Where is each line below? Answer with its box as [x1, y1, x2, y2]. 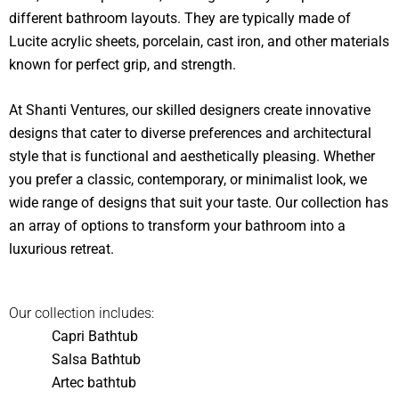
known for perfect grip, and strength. [9, 55, 236, 73]
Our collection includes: [9, 304, 154, 322]
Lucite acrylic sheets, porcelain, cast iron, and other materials [9, 32, 389, 50]
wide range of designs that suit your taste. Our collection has [9, 194, 388, 212]
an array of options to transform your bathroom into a [9, 217, 346, 235]
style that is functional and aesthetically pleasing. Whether [9, 148, 375, 166]
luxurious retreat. [9, 240, 114, 258]
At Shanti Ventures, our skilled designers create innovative [9, 102, 370, 119]
